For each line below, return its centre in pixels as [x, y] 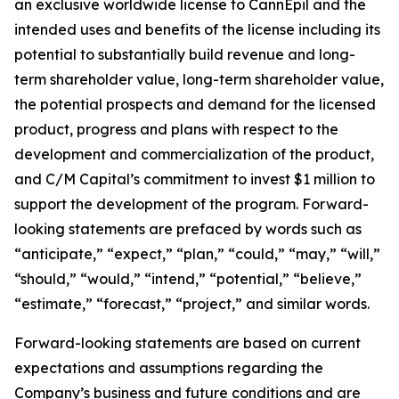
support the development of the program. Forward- [191, 204]
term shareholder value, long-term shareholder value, [199, 79]
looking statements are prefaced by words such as [188, 229]
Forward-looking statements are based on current [187, 343]
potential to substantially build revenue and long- [185, 54]
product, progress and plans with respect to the [176, 129]
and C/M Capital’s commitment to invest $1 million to [195, 179]
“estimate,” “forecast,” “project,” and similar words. [192, 304]
